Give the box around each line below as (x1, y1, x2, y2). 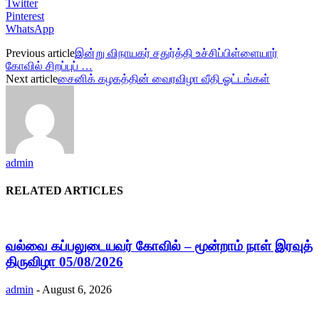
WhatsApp (6, 22, 54, 35)
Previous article (6, 46, 75, 59)
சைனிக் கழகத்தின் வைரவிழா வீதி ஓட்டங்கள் (58, 72, 270, 85)
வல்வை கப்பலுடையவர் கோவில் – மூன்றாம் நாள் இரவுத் (6, 239, 313, 254)
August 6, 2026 (42, 283, 112, 296)
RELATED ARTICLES (6, 184, 123, 197)
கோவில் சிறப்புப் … (6, 59, 93, 72)
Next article (6, 72, 58, 85)
